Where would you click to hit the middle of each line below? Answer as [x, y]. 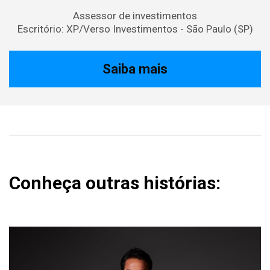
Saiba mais [135, 69]
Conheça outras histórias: [115, 183]
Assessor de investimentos [135, 15]
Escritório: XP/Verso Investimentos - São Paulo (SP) [135, 29]
